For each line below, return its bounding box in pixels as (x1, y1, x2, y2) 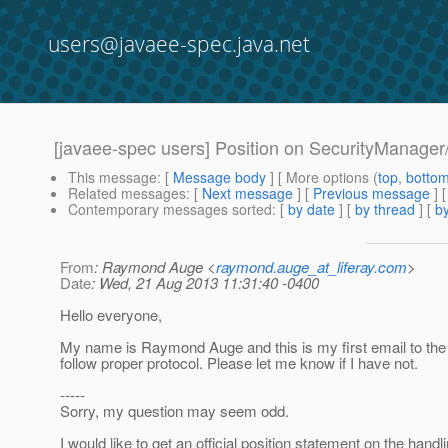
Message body (173, 167, 266, 188)
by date (288, 199, 335, 220)
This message (68, 167, 157, 188)
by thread (355, 199, 415, 220)
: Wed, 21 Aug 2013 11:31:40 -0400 (91, 272, 319, 294)
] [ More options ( (266, 167, 378, 188)
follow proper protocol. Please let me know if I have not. (60, 352, 418, 374)
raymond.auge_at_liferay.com (216, 256, 407, 278)
